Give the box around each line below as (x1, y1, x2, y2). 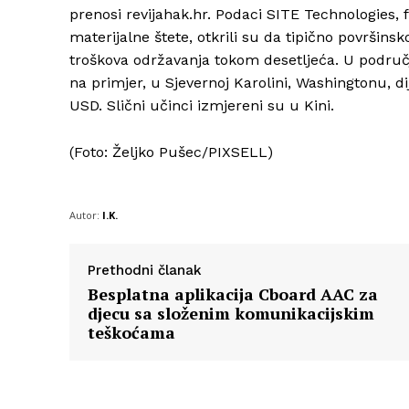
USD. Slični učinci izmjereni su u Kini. (69, 97, 334, 115)
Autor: (69, 208, 100, 223)
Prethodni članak (88, 262, 202, 279)
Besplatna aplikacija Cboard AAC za (88, 283, 378, 306)
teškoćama (88, 321, 175, 344)
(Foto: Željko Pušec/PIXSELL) (69, 143, 273, 162)
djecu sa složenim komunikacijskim (88, 302, 374, 325)
